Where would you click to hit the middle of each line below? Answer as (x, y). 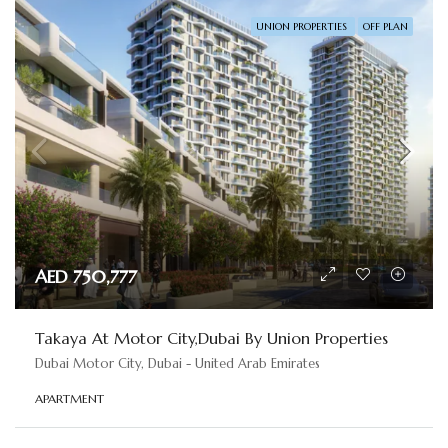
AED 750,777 (86, 276)
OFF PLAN (385, 26)
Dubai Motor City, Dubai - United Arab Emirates (177, 363)
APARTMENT (69, 398)
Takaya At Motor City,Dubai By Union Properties (211, 337)
